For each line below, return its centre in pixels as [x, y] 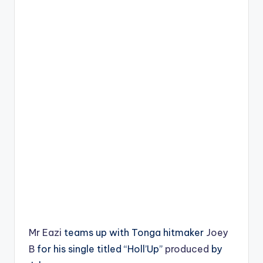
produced [187, 249]
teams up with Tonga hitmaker [134, 232]
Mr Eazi [45, 232]
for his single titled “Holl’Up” [100, 249]
